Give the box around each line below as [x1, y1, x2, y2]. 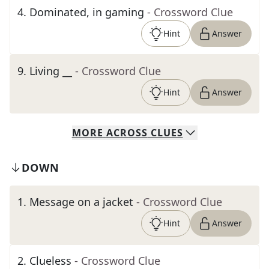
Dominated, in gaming [29, 5, 144, 19]
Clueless [29, 253, 71, 268]
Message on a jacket [29, 195, 133, 209]
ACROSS [106, 126, 148, 139]
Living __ [29, 64, 72, 78]
